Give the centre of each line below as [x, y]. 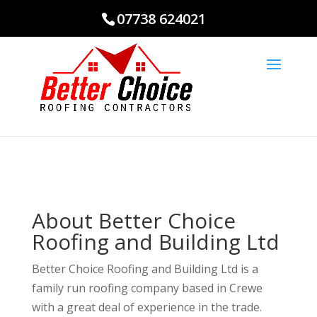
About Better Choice [133, 220]
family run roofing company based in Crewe [147, 288]
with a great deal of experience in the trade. [146, 307]
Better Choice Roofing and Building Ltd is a [145, 269]
